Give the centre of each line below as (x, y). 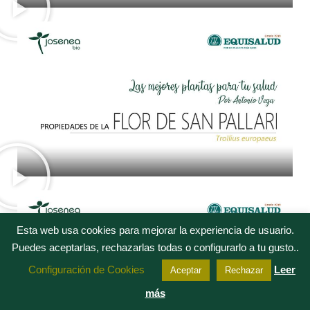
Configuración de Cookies (86, 269)
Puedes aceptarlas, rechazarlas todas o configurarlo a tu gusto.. (155, 247)
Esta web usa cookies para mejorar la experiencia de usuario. (155, 230)
